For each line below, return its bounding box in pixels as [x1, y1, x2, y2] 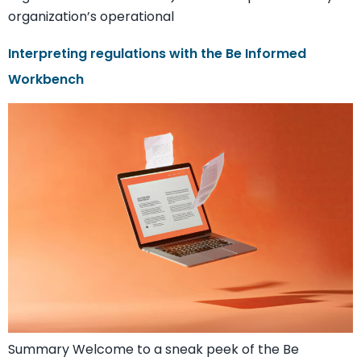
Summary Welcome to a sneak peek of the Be [8, 340, 299, 359]
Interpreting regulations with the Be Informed [8, 44, 306, 63]
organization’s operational [8, 6, 174, 26]
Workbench [8, 69, 84, 89]
